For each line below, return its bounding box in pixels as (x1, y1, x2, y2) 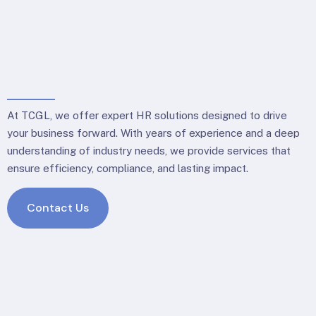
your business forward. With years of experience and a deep (7, 126, 300, 139)
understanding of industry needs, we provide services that (7, 144, 291, 157)
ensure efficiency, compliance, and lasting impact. (7, 162, 248, 174)
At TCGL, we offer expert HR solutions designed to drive (7, 109, 287, 121)
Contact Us (27, 200, 89, 215)
